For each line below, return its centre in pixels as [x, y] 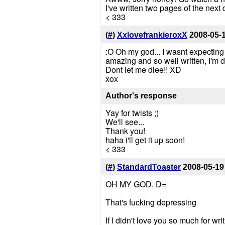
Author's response [141, 96]
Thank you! [125, 131]
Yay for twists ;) [132, 113]
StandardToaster [149, 167]
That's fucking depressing [151, 202]
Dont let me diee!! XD [143, 70]
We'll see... [125, 122]
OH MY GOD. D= [136, 184]
